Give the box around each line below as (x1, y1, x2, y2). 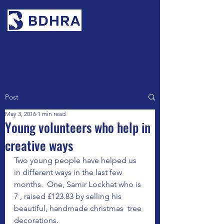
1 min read (37, 110, 65, 117)
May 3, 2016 (5, 110, 36, 117)
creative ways (5, 135, 73, 155)
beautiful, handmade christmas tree (14, 203, 143, 213)
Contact (69, 43, 90, 50)
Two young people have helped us (14, 155, 138, 165)
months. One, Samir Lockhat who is (14, 179, 143, 189)
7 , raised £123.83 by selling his (14, 191, 125, 201)
